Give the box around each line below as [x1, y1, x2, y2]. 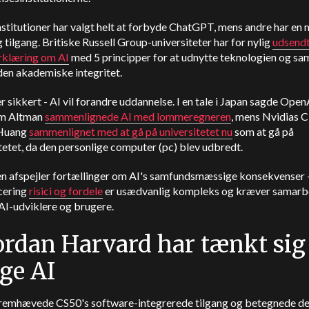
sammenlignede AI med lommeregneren [45, 110, 231, 123]
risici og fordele [29, 184, 103, 197]
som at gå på [232, 125, 294, 138]
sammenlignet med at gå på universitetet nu [29, 125, 232, 138]
